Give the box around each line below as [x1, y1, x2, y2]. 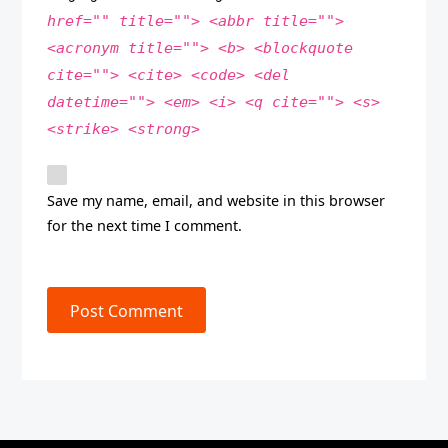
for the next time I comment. [47, 215, 243, 235]
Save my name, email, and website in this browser [47, 190, 386, 210]
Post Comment [70, 300, 184, 323]
